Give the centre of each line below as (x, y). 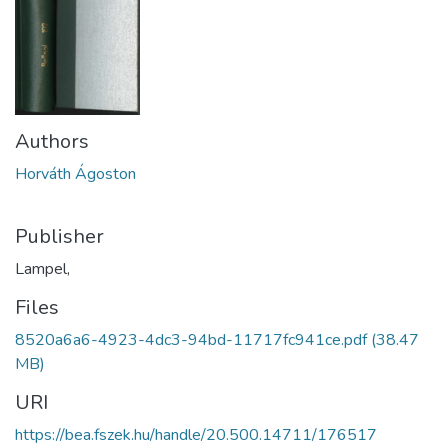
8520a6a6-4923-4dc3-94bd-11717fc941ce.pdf (191, 339)
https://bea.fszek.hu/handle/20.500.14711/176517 (196, 434)
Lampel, (42, 268)
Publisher (59, 236)
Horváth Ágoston (75, 173)
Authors (52, 141)
